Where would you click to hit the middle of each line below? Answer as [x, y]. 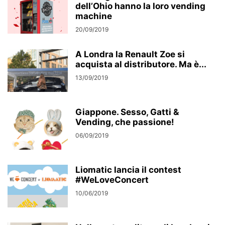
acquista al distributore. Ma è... [141, 64]
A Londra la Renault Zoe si [130, 54]
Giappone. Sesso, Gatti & [127, 112]
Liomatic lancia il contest [128, 170]
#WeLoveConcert [112, 180]
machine [94, 16]
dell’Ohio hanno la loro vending [140, 6]
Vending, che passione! [125, 122]
